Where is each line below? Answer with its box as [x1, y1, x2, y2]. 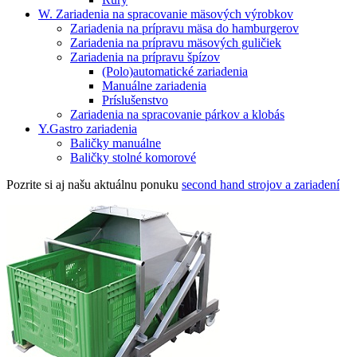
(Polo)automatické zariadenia [102, 64, 248, 78]
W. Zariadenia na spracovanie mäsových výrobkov [38, 6, 293, 21]
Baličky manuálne [70, 135, 161, 150]
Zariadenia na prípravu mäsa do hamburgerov [70, 21, 299, 35]
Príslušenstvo [102, 92, 168, 107]
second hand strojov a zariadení [182, 177, 339, 191]
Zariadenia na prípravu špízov [70, 49, 220, 64]
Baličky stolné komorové [70, 150, 196, 164]
